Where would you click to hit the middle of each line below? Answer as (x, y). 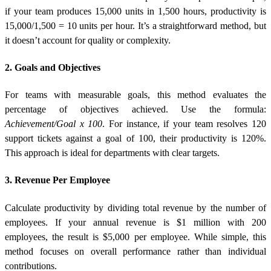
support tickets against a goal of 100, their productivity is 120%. (135, 139)
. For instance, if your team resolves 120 (184, 124)
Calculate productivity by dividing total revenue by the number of (135, 207)
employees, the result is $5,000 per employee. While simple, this (135, 237)
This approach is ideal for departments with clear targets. (112, 153)
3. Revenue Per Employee (57, 180)
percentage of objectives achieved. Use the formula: (135, 109)
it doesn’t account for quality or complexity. (88, 40)
